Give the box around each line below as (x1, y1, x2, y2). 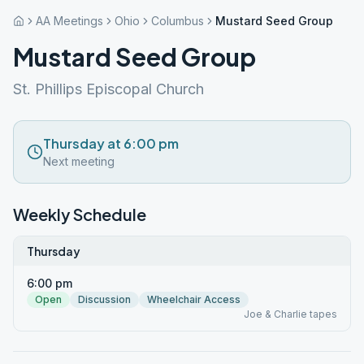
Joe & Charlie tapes (244, 308, 337, 320)
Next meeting (43, 154, 115, 168)
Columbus (151, 14, 204, 28)
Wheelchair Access (147, 293, 240, 305)
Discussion (78, 293, 131, 305)
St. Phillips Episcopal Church (13, 80, 204, 97)
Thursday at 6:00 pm (43, 135, 179, 152)
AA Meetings (36, 14, 103, 28)
